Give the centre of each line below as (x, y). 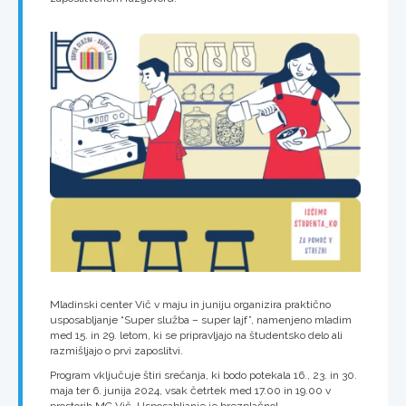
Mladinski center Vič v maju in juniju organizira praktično (190, 305)
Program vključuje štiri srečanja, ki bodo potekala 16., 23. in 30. (203, 376)
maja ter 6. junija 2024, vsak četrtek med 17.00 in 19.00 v (190, 391)
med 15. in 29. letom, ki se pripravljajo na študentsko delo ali (196, 336)
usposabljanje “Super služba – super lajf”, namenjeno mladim (201, 320)
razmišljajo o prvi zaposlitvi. (116, 351)
